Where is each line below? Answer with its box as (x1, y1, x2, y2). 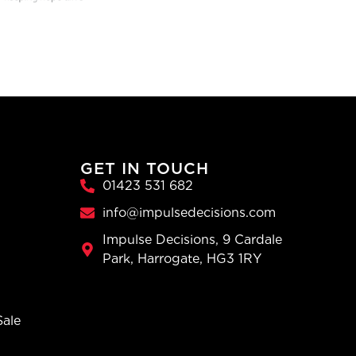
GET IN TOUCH (80, 159, 209, 179)
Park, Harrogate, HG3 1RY (102, 251, 261, 267)
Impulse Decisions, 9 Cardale (102, 232, 282, 248)
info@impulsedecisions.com (102, 205, 276, 221)
